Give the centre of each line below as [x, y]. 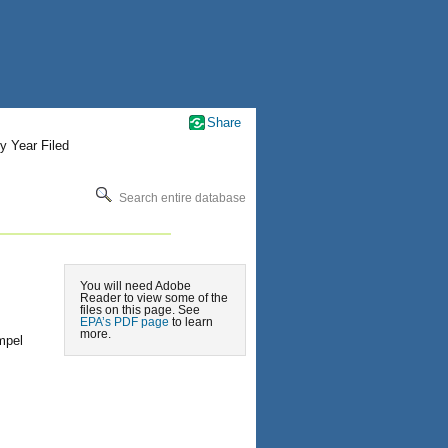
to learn [191, 322]
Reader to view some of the [154, 298]
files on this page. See [140, 310]
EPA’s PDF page [124, 322]
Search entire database [181, 197]
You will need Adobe [135, 286]
